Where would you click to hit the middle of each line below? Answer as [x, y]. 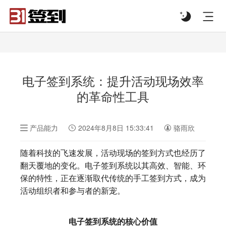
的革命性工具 [113, 96]
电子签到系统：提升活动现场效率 [113, 80]
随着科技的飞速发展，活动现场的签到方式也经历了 [113, 153]
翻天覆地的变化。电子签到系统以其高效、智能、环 [113, 165]
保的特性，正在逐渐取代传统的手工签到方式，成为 [113, 178]
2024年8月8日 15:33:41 [116, 127]
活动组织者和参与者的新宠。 [73, 191]
